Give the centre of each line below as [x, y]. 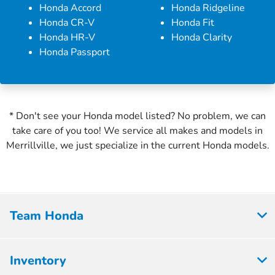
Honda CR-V [67, 22]
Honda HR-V [67, 37]
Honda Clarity [202, 37]
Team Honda [47, 215]
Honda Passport [75, 52]
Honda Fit [193, 22]
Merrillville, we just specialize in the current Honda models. [137, 145]
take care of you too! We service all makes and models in [137, 130]
